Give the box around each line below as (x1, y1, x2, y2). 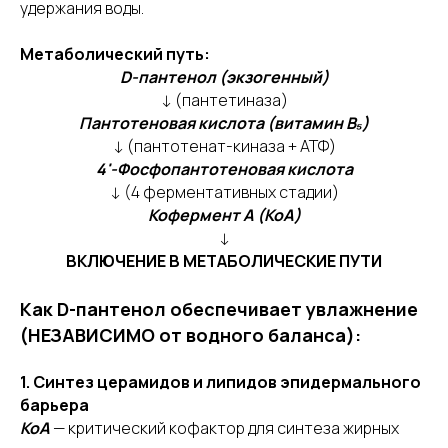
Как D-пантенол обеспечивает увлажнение (20, 297, 418, 321)
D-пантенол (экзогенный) (119, 66, 329, 88)
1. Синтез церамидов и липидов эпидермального (20, 371, 421, 393)
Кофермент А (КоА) (147, 204, 301, 226)
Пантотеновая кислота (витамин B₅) (79, 112, 369, 134)
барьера (20, 394, 89, 416)
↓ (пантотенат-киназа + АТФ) (112, 135, 336, 157)
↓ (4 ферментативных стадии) (109, 181, 339, 203)
